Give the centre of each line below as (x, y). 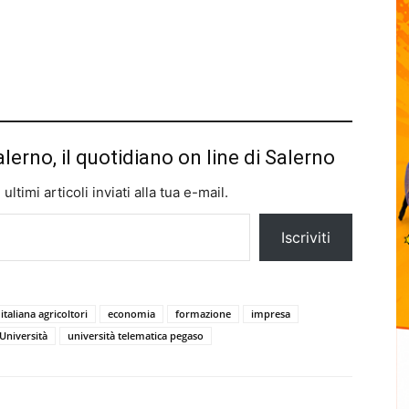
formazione (203, 314)
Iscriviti (306, 238)
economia (131, 314)
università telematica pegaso (136, 336)
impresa (271, 314)
